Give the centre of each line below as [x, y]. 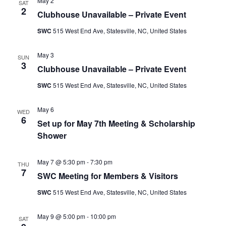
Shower [52, 135]
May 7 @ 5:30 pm [61, 162]
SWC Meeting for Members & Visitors [107, 176]
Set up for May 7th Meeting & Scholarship [116, 123]
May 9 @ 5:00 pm [61, 216]
